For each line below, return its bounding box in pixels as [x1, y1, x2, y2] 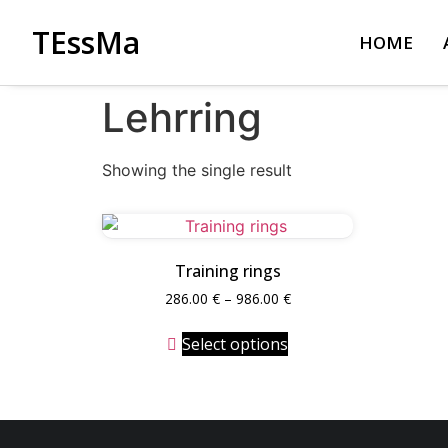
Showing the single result [102, 160, 292, 180]
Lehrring [102, 93, 262, 142]
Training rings [174, 260, 281, 282]
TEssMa [32, 21, 140, 63]
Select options [181, 332, 288, 355]
